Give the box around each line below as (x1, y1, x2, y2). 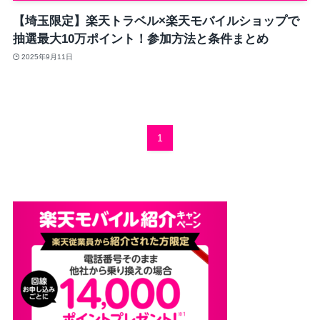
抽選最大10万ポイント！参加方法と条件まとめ (12, 32, 269, 46)
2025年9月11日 (21, 52, 74, 61)
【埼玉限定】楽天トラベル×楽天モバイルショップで (12, 14, 299, 29)
